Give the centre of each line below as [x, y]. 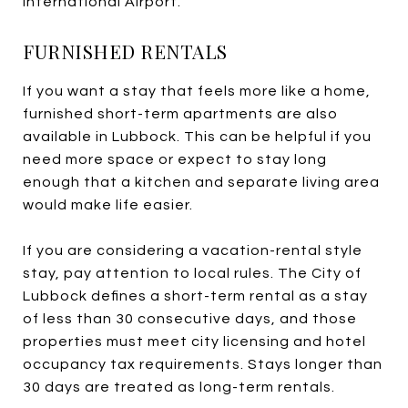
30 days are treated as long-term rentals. [179, 387]
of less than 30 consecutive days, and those [190, 318]
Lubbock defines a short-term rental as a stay [195, 296]
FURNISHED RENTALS [125, 51]
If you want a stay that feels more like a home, [197, 91]
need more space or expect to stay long [175, 159]
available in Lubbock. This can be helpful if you [197, 136]
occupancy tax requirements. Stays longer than [203, 364]
